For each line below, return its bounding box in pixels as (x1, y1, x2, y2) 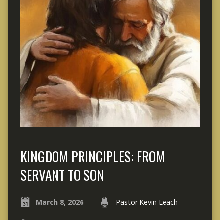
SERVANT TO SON (20, 164, 104, 185)
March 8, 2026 (35, 197, 83, 207)
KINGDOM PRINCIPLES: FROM (20, 145, 165, 166)
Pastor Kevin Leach (115, 197, 178, 207)
